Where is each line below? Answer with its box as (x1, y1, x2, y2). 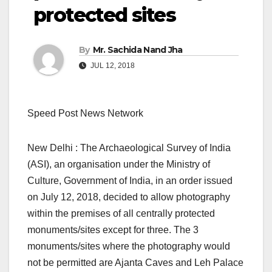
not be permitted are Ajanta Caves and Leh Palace (27, 257, 243, 268)
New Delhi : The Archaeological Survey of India (27, 143, 231, 154)
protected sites (33, 3, 175, 27)
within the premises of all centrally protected (27, 208, 215, 219)
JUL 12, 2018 (89, 61, 135, 70)
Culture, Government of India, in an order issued (27, 175, 233, 186)
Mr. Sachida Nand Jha (92, 44, 183, 56)
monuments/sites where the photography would (27, 241, 230, 252)
